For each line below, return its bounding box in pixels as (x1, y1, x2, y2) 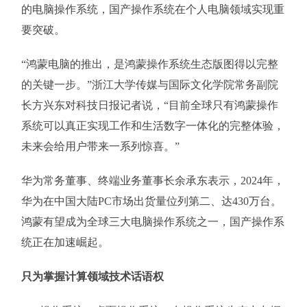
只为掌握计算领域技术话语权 (21, 271, 164, 282)
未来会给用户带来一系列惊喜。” (21, 140, 180, 152)
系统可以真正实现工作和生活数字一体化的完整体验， (21, 120, 284, 132)
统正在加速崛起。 (21, 236, 109, 248)
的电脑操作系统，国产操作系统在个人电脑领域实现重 (21, 3, 284, 15)
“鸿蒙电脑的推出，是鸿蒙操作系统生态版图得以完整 (21, 58, 278, 70)
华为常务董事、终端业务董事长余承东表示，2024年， (21, 175, 284, 186)
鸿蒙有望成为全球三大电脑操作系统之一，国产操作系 (21, 216, 284, 228)
